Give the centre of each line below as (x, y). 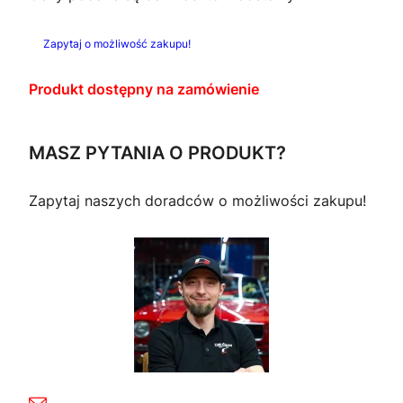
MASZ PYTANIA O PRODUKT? (157, 152)
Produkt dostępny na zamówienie (144, 89)
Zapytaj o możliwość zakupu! (117, 43)
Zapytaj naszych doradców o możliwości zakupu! (197, 201)
